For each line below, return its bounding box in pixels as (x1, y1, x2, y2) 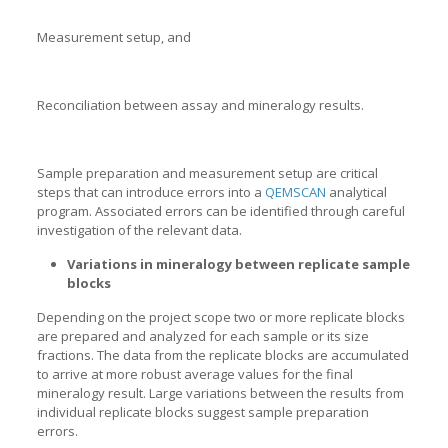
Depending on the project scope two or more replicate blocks (36, 308, 405, 327)
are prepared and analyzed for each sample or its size (36, 327, 369, 346)
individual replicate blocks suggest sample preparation (36, 403, 369, 422)
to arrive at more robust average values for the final (36, 365, 353, 384)
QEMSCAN (264, 183, 326, 202)
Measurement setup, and (36, 28, 191, 47)
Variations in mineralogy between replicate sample (66, 255, 410, 274)
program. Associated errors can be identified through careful (36, 202, 405, 221)
